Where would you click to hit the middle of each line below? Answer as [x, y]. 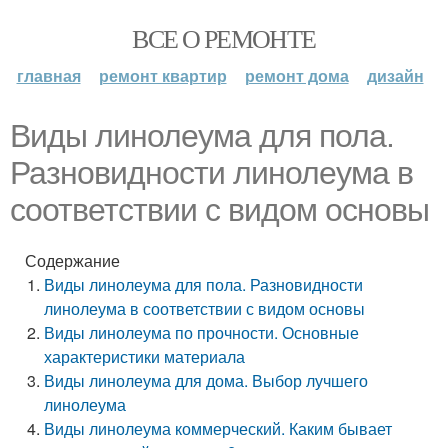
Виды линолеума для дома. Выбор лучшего [206, 380]
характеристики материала [145, 356]
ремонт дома [296, 75]
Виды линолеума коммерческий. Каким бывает [218, 428]
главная [48, 75]
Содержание [72, 260]
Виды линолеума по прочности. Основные [202, 332]
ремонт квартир [162, 75]
